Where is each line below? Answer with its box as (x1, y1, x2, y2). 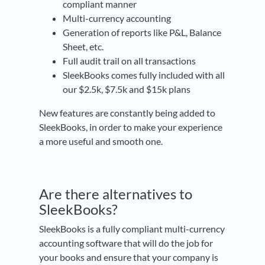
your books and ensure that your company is (39, 251, 218, 263)
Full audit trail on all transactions (63, 55, 196, 67)
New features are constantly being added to (39, 107, 215, 119)
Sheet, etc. (63, 41, 104, 53)
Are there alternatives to (39, 185, 192, 203)
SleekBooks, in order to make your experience (39, 121, 222, 133)
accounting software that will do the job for (39, 237, 213, 249)
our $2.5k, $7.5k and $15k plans (63, 83, 190, 95)
